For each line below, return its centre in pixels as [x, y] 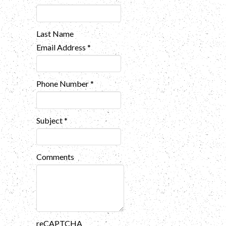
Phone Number [63, 84]
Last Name [55, 33]
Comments [55, 157]
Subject [50, 120]
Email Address [62, 47]
